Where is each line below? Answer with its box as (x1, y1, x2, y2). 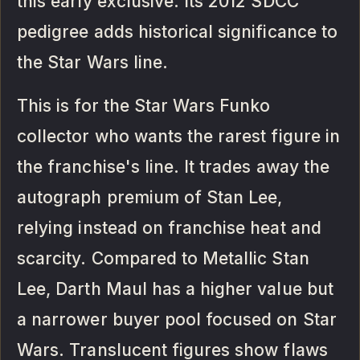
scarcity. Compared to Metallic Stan (17, 247, 309, 268)
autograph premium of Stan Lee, (17, 186, 283, 207)
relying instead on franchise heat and (17, 217, 321, 238)
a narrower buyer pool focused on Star (17, 309, 337, 329)
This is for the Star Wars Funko (17, 95, 271, 116)
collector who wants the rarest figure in (17, 125, 340, 146)
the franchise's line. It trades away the (17, 156, 329, 177)
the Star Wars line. (17, 51, 168, 72)
